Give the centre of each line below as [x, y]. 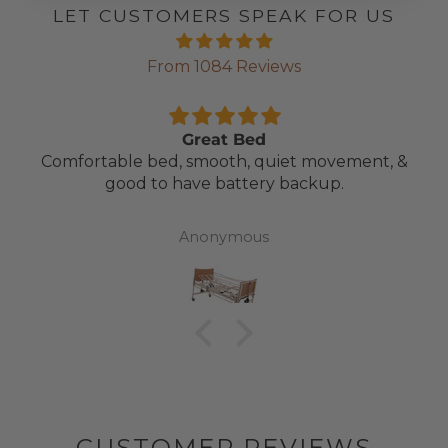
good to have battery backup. [224, 183]
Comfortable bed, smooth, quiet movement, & [224, 161]
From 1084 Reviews [224, 66]
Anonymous [224, 237]
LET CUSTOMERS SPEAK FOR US [224, 15]
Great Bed [224, 139]
